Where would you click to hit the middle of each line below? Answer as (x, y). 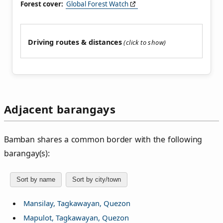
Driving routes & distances (75, 42)
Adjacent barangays (60, 109)
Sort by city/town (97, 180)
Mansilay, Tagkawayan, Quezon (77, 203)
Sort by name (36, 180)
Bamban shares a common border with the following (103, 139)
